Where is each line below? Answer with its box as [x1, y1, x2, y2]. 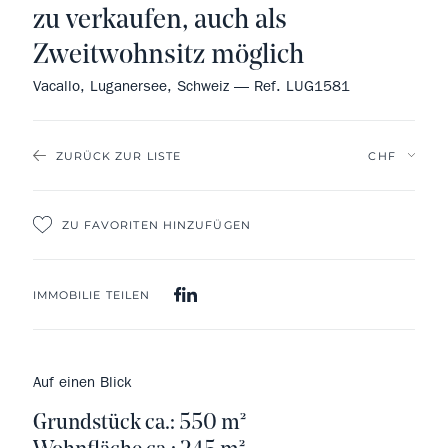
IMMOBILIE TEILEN [32, 287, 151, 302]
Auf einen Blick [32, 372, 132, 391]
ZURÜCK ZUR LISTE [55, 148, 182, 163]
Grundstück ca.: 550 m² [32, 411, 246, 435]
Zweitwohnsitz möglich [32, 41, 304, 70]
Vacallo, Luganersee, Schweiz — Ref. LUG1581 [32, 76, 350, 95]
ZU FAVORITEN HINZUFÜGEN [61, 217, 251, 232]
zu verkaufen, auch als [32, 6, 287, 35]
